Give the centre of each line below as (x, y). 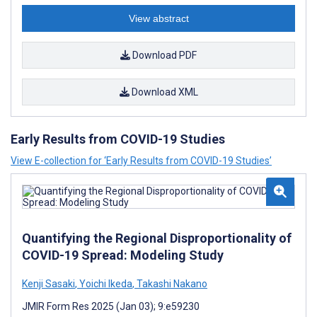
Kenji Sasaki (48, 283)
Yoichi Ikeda (105, 283)
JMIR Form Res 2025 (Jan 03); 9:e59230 (111, 306)
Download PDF (163, 55)
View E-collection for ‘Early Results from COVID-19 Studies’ (141, 160)
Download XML (163, 92)
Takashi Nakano (171, 283)
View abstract (158, 18)
